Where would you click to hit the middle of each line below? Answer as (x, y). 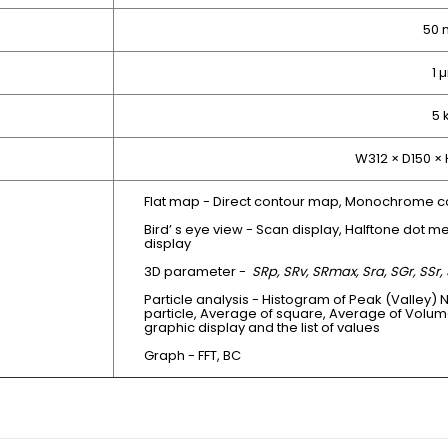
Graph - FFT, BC (192, 356)
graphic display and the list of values (262, 328)
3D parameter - (198, 272)
